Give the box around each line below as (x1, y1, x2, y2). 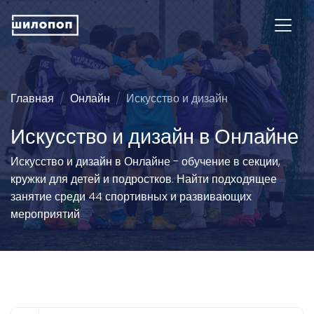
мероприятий (11, 206, 80, 222)
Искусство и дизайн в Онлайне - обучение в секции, (11, 153, 280, 170)
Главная (11, 90, 54, 107)
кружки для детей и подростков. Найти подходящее (11, 171, 277, 187)
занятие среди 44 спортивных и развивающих (11, 189, 252, 205)
